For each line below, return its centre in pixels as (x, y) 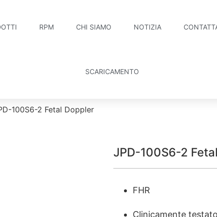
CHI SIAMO (94, 27)
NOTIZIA (148, 27)
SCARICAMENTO (112, 71)
